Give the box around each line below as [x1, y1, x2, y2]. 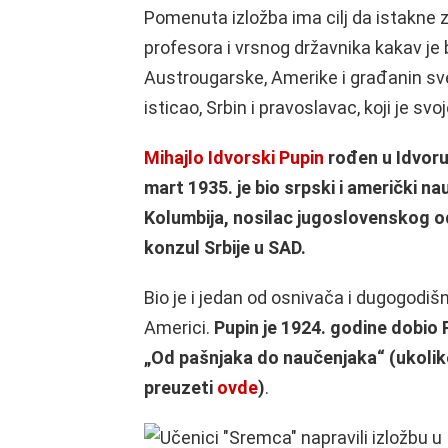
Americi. [144, 317, 214, 338]
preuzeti [144, 377, 217, 398]
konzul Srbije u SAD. [144, 237, 306, 258]
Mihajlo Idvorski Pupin [144, 147, 324, 168]
